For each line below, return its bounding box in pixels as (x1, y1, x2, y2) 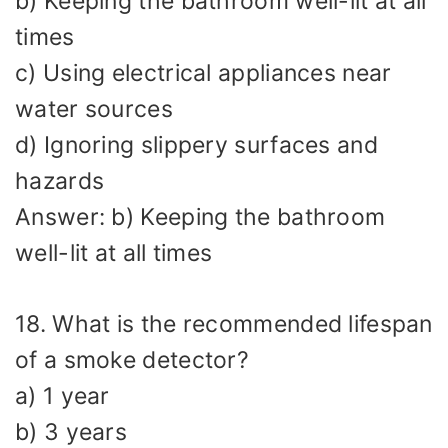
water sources (15, 95, 173, 124)
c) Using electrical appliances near (15, 59, 392, 88)
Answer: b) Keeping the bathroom (15, 203, 386, 232)
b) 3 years (15, 417, 127, 446)
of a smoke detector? (15, 345, 250, 374)
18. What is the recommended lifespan (15, 309, 433, 338)
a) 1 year (15, 381, 110, 410)
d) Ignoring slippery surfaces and (15, 131, 378, 160)
